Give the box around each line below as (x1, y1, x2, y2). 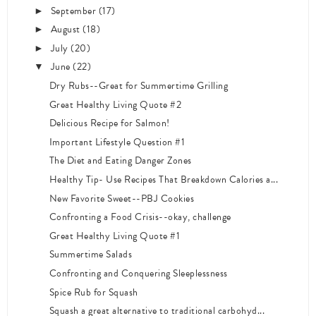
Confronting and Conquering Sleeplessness (49, 265, 228, 281)
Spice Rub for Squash (49, 284, 138, 300)
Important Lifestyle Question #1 (49, 134, 186, 150)
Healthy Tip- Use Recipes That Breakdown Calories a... (49, 172, 279, 187)
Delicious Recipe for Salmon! (49, 116, 170, 131)
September (50, 3, 99, 18)
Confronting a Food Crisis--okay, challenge (49, 209, 231, 225)
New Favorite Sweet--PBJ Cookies (49, 190, 195, 206)
